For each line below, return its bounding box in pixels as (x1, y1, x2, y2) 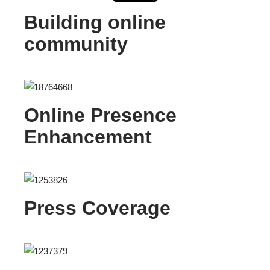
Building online (24, 11, 166, 34)
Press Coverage (24, 197, 171, 219)
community (24, 33, 128, 55)
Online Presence (24, 104, 177, 127)
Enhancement (24, 126, 152, 148)
